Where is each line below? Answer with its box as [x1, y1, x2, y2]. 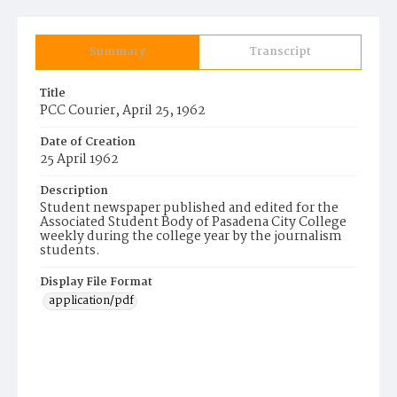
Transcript [249, 43, 311, 61]
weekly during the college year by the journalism [40, 226, 342, 247]
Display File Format [40, 273, 152, 292]
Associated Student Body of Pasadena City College [40, 212, 346, 233]
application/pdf [49, 292, 134, 310]
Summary [90, 43, 145, 61]
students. [40, 240, 100, 261]
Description [40, 182, 108, 200]
